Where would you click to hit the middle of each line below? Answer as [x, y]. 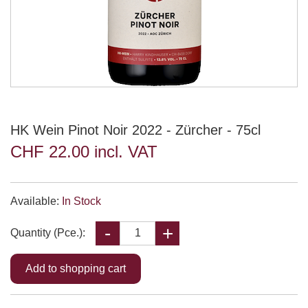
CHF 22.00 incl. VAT [84, 152]
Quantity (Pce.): [48, 233]
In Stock [81, 201]
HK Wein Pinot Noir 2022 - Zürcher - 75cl [135, 130]
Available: [36, 201]
